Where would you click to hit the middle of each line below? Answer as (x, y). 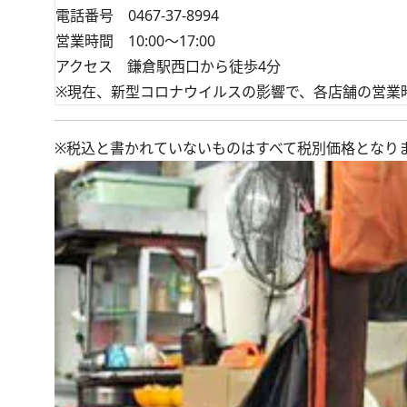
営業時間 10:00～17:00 (135, 41)
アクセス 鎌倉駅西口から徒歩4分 (168, 67)
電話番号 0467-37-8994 (137, 16)
